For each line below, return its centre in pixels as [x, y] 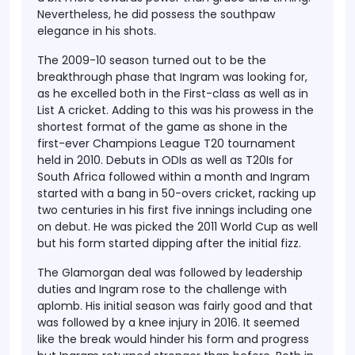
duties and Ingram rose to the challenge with [162, 289]
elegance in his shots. [97, 31]
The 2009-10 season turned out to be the [152, 60]
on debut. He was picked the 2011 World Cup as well [177, 227]
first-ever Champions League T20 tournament [166, 143]
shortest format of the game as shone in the [162, 127]
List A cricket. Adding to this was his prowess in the [176, 110]
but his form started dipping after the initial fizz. [169, 243]
